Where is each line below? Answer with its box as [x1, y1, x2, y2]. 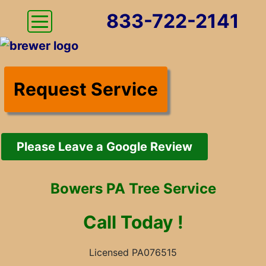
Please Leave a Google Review [17, 139, 192, 154]
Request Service [14, 78, 158, 100]
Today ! [120, 211, 183, 233]
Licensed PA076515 [89, 246, 177, 258]
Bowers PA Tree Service [50, 179, 216, 197]
